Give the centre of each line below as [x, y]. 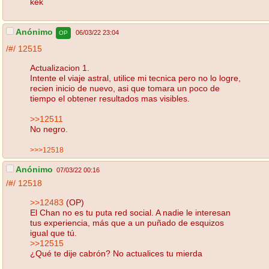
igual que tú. [53, 233]
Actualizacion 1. [60, 68]
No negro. [49, 129]
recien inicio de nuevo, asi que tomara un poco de [125, 88]
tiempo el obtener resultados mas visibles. [110, 98]
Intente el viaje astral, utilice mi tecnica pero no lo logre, [135, 78]
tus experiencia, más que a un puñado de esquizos [127, 222]
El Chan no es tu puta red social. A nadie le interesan [130, 212]
